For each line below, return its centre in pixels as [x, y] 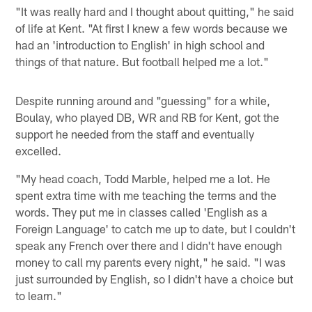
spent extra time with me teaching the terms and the [146, 195]
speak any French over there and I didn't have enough [149, 245]
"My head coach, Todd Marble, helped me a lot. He [143, 178]
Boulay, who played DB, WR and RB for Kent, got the [148, 117]
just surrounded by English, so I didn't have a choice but [155, 278]
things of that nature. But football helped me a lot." [142, 61]
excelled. [39, 150]
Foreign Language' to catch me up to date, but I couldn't [156, 228]
